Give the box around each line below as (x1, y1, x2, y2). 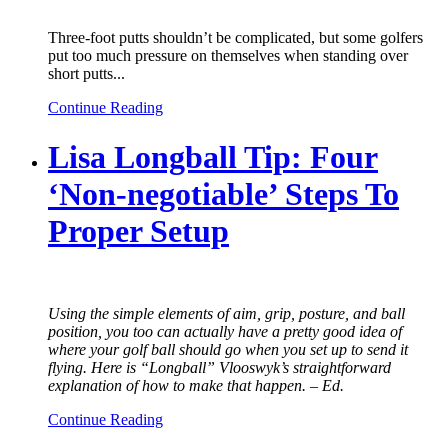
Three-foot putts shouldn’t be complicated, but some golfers (48, 29, 423, 47)
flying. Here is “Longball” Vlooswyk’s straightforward (48, 359, 391, 377)
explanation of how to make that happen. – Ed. (48, 377, 344, 395)
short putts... (48, 65, 125, 83)
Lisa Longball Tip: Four (48, 138, 378, 175)
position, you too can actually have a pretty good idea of (48, 323, 402, 341)
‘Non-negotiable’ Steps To (48, 175, 399, 212)
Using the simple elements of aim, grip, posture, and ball (48, 305, 405, 323)
